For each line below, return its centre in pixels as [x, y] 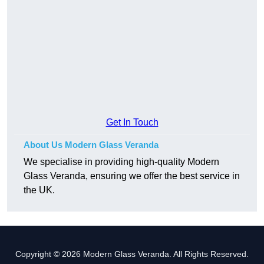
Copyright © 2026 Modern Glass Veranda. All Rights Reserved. [132, 254]
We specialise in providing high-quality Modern [121, 162]
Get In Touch [132, 123]
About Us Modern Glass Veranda [91, 145]
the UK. [39, 190]
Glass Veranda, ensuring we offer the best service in [132, 176]
